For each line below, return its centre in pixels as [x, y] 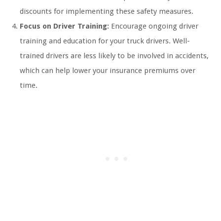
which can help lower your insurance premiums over [108, 71]
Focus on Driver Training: [64, 26]
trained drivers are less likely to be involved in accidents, [114, 56]
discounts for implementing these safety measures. [107, 12]
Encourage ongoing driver [154, 26]
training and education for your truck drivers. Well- [105, 41]
